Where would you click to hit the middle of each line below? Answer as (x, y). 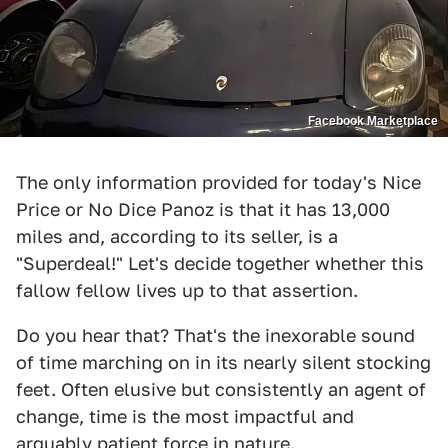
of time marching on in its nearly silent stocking (223, 362)
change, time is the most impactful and (185, 416)
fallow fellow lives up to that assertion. (187, 290)
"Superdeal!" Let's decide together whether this (220, 263)
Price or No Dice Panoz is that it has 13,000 (203, 209)
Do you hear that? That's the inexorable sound (215, 335)
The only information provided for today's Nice (218, 182)
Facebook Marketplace (373, 120)
